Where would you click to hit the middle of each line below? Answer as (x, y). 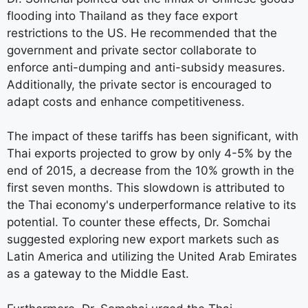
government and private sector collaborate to (132, 50)
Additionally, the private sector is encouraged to (139, 84)
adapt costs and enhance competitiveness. (126, 101)
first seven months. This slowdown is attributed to (146, 188)
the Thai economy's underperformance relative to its (152, 205)
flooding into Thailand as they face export (122, 15)
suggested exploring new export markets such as (143, 240)
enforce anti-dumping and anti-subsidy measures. (146, 67)
